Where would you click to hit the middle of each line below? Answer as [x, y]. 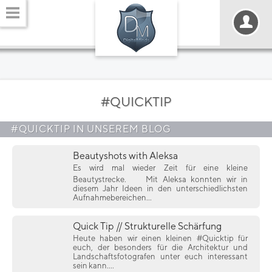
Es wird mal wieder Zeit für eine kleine [160, 168]
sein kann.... [93, 266]
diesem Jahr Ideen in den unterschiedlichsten [160, 189]
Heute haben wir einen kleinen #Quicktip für [160, 238]
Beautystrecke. [102, 179]
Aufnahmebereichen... [112, 198]
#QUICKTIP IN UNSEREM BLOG [91, 129]
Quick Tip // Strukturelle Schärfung [147, 226]
